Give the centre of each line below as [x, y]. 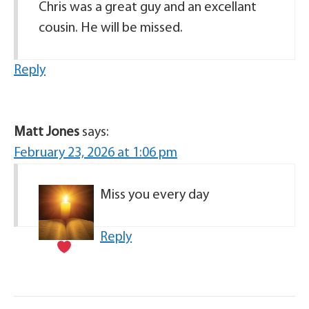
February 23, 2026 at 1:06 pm [96, 153]
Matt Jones [47, 132]
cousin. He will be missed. [111, 28]
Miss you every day [154, 195]
